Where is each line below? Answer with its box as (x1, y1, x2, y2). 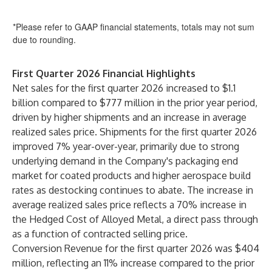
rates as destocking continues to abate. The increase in (12, 184, 253, 196)
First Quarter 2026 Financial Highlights (12, 67, 195, 80)
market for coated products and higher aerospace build (12, 169, 251, 182)
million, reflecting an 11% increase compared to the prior (12, 257, 254, 269)
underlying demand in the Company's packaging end (12, 155, 238, 167)
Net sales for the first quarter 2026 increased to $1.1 (12, 82, 236, 94)
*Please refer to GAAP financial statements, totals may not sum (13, 21, 254, 33)
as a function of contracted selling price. (12, 228, 188, 240)
